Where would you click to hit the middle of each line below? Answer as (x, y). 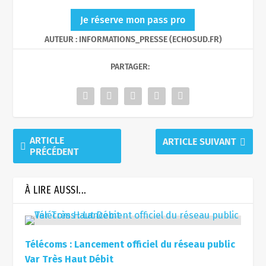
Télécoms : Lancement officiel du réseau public (130, 244)
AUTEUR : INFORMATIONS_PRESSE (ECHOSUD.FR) (133, 39)
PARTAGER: (130, 66)
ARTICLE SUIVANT (199, 141)
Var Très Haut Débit (69, 259)
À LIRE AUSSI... (56, 190)
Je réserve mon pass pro (133, 20)
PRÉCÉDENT (55, 151)
